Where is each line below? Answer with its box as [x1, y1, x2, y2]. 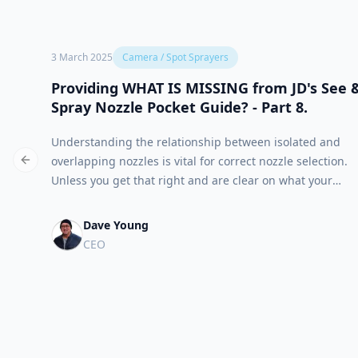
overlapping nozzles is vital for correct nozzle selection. [51, 153, 348, 169]
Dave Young [83, 217, 149, 233]
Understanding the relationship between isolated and [51, 134, 340, 149]
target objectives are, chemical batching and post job [51, 192, 337, 207]
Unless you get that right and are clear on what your [51, 173, 332, 188]
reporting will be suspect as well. [51, 211, 229, 226]
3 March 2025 [51, 50, 113, 64]
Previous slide [24, 158, 99, 174]
